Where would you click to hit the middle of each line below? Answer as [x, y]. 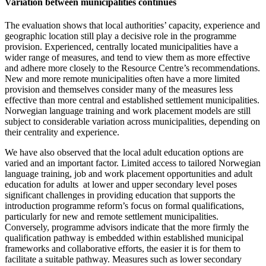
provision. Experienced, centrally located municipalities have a [121, 47]
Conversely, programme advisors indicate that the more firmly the [127, 227]
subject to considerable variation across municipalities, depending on [132, 121]
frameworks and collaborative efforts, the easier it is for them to [123, 248]
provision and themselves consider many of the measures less [119, 89]
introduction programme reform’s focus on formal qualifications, [124, 206]
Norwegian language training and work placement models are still [128, 111]
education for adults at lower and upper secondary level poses [121, 184]
